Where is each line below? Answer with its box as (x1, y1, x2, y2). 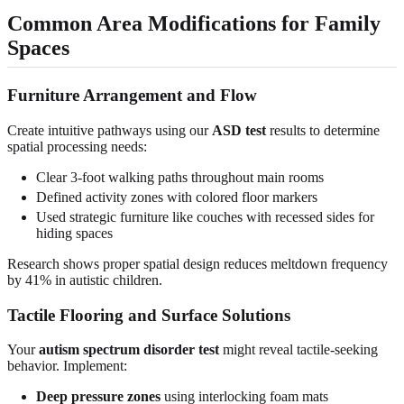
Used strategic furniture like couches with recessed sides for (36, 208, 374, 225)
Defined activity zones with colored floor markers (36, 188, 317, 205)
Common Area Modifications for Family (7, 12, 381, 36)
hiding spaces (36, 225, 113, 241)
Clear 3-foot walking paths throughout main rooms (36, 169, 324, 185)
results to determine (266, 122, 380, 138)
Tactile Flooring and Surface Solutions (7, 305, 290, 325)
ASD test (212, 122, 266, 138)
